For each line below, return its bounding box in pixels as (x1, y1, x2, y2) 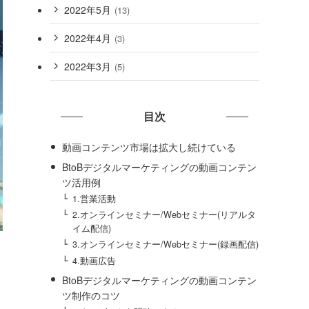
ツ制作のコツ (61, 288, 120, 302)
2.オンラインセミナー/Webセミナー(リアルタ (72, 208, 257, 221)
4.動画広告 (72, 254, 117, 267)
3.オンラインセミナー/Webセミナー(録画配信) (72, 238, 259, 251)
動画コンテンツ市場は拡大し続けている (61, 140, 236, 154)
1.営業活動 (72, 192, 117, 206)
